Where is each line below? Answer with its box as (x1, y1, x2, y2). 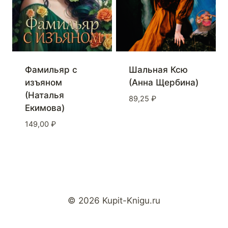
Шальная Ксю (128, 65, 188, 75)
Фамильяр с (24, 65, 77, 75)
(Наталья (24, 90, 64, 101)
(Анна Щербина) (128, 77, 198, 88)
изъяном (24, 77, 62, 88)
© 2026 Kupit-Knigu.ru (68, 195, 160, 206)
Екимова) (24, 103, 65, 113)
